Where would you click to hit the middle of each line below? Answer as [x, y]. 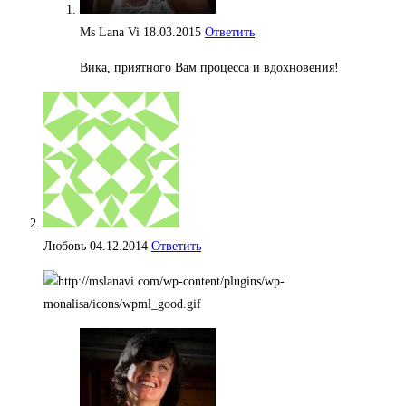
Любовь [67, 246]
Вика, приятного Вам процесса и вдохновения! [209, 68]
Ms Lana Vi [111, 33]
